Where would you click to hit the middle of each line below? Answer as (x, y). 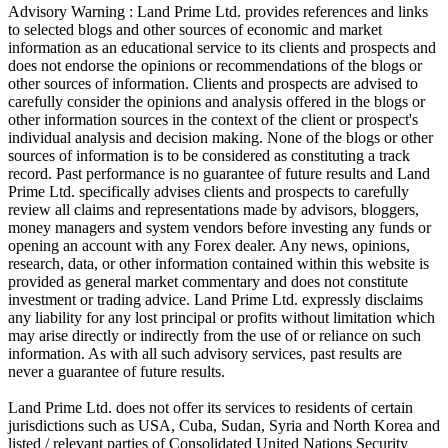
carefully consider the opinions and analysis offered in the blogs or (216, 101)
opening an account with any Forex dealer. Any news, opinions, (209, 245)
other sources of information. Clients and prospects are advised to (213, 83)
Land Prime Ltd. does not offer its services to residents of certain (210, 407)
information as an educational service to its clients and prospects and (222, 47)
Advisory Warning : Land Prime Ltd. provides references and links (218, 11)
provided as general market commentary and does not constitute (208, 281)
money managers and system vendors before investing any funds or (219, 227)
